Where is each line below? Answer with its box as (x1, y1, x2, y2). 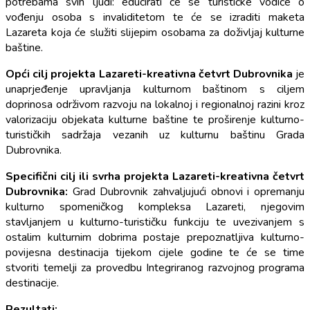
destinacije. (6, 275, 59, 291)
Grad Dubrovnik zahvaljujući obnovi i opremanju (72, 183, 305, 199)
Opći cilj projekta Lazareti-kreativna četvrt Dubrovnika (6, 66, 293, 82)
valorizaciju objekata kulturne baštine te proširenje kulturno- (6, 111, 304, 127)
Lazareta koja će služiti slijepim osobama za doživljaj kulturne (6, 24, 304, 40)
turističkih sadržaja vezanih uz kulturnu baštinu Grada (6, 127, 304, 143)
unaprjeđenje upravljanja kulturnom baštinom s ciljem (6, 81, 304, 97)
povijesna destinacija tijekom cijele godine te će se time (6, 244, 304, 260)
